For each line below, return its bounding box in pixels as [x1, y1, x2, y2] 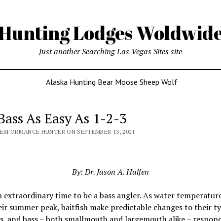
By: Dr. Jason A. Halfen [72, 166, 149, 177]
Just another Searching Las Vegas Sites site [39, 46, 182, 57]
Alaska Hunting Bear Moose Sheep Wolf [45, 77, 178, 87]
